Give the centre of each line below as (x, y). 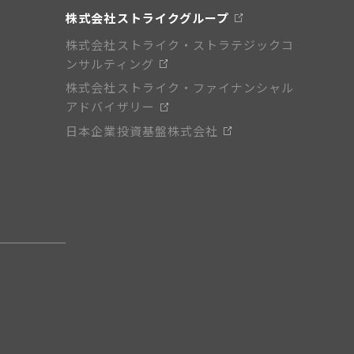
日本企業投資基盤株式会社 (142, 130)
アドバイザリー (110, 107)
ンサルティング (110, 64)
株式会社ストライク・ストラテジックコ (180, 45)
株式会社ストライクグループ (147, 17)
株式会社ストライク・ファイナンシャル (180, 88)
